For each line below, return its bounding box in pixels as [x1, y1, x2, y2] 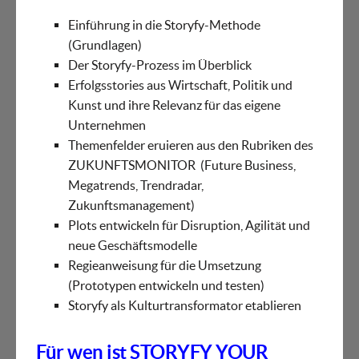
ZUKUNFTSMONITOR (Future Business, [68, 158, 296, 173]
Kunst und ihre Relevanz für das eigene [68, 98, 280, 113]
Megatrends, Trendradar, [68, 178, 204, 193]
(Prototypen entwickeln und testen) [68, 278, 264, 293]
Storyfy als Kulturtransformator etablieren [68, 298, 301, 313]
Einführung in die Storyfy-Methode [68, 18, 260, 33]
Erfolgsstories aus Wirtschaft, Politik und [68, 78, 292, 93]
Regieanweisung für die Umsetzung [68, 258, 261, 273]
